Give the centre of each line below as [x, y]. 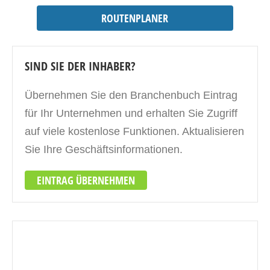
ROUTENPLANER [135, 18]
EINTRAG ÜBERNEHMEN [86, 180]
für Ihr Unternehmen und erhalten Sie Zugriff [131, 113]
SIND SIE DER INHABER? [80, 66]
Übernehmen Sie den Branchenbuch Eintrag [131, 95]
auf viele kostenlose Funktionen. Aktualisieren [134, 131]
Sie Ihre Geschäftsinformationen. [104, 149]
